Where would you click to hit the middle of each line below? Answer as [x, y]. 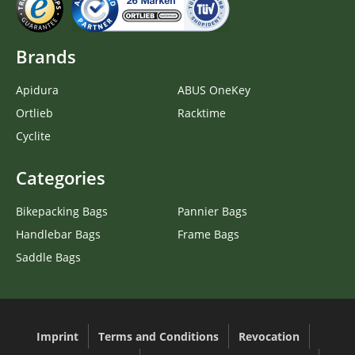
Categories [61, 177]
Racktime [202, 113]
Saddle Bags [48, 257]
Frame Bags [208, 234]
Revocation [269, 336]
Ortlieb [34, 113]
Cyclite [33, 136]
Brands [46, 56]
